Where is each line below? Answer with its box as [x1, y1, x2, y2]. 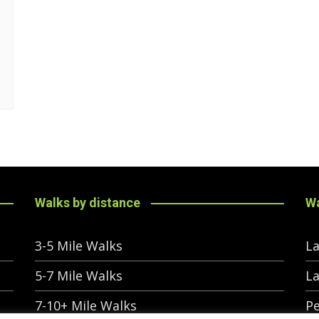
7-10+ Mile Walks [35, 297, 137, 315]
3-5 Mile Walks [35, 237, 122, 255]
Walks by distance [35, 195, 140, 211]
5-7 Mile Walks [35, 267, 122, 285]
